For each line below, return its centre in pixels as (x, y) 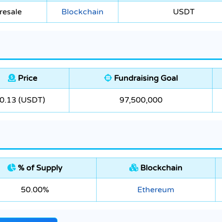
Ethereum (156, 190)
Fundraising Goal (145, 79)
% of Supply (39, 168)
